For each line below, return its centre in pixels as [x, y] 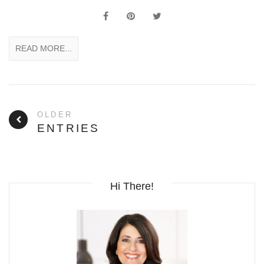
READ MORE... [44, 49]
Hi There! [132, 187]
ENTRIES [69, 128]
